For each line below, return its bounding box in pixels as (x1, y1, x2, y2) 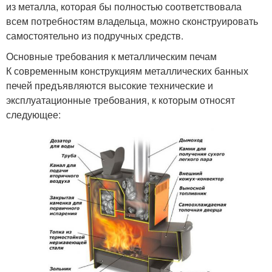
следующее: (6, 107, 61, 122)
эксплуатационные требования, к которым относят (6, 93, 235, 107)
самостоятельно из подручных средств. (6, 29, 183, 43)
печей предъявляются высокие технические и (6, 78, 213, 93)
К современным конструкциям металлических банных (6, 64, 248, 78)
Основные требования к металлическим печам (6, 49, 217, 64)
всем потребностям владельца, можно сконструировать (6, 14, 258, 29)
